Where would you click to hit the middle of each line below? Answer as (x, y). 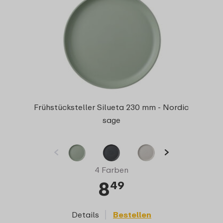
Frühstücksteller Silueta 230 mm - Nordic (111, 107)
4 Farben (111, 169)
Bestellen (132, 214)
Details (85, 214)
